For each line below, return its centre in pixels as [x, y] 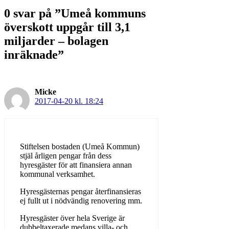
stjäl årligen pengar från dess [66, 155]
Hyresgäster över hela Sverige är [72, 218]
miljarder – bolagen [56, 41]
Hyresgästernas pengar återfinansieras [81, 191]
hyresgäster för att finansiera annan [76, 165]
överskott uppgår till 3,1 [67, 27]
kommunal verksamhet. [58, 174]
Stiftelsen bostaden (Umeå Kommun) [80, 146]
